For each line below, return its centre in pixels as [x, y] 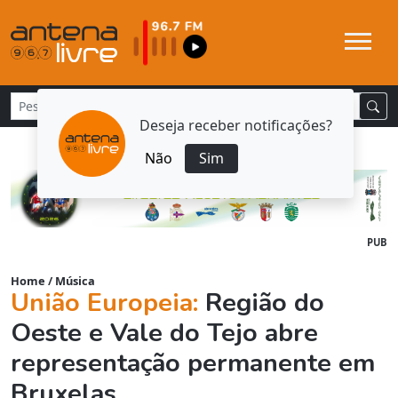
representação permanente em [193, 363]
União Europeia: [108, 303]
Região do [265, 303]
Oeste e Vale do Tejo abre [164, 333]
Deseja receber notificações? [236, 125]
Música [75, 281]
